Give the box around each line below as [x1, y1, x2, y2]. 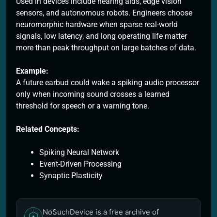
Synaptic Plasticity [39, 170, 103, 180]
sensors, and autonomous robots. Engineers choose [16, 8, 192, 17]
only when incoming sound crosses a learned [16, 89, 170, 99]
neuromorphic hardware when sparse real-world [16, 19, 178, 29]
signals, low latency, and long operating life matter [16, 31, 187, 41]
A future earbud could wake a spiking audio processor [16, 77, 199, 87]
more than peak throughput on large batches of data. [16, 43, 196, 52]
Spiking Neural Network [39, 147, 119, 157]
